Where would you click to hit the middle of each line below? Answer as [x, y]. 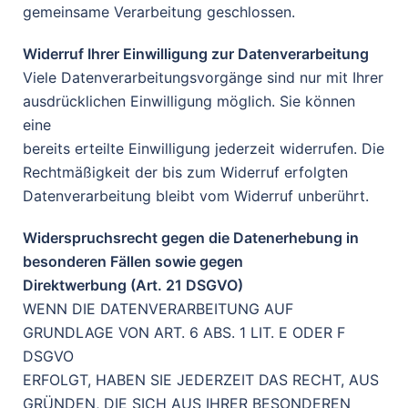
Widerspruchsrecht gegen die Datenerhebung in [191, 238]
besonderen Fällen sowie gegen [133, 261]
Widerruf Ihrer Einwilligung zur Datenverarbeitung [196, 54]
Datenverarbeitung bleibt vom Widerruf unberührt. [196, 196]
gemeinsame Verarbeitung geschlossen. [159, 12]
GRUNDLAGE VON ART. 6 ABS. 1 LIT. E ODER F [184, 332]
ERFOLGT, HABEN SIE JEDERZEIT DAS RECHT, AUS [201, 380]
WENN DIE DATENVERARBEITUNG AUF [158, 309]
